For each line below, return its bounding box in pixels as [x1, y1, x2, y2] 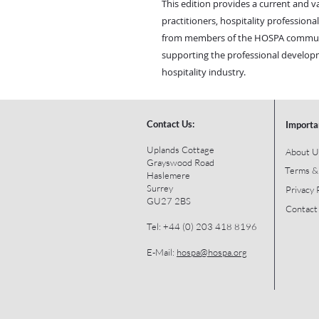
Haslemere [147, 169, 190, 181]
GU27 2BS [147, 194, 191, 206]
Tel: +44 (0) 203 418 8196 [147, 220, 257, 232]
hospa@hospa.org [177, 246, 247, 258]
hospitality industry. [162, 65, 246, 78]
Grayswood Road [147, 156, 214, 168]
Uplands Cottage [147, 143, 214, 155]
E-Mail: [147, 246, 177, 258]
